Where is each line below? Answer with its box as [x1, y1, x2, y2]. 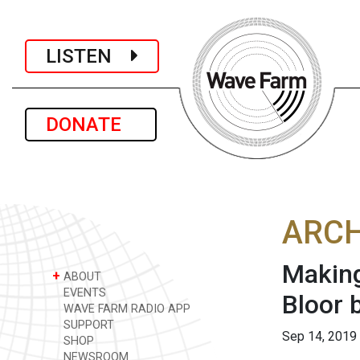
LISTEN [46, 44, 131, 67]
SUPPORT [60, 318, 114, 332]
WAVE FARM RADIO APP [60, 302, 190, 316]
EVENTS [60, 286, 106, 300]
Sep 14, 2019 [282, 329, 357, 344]
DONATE [46, 113, 136, 136]
